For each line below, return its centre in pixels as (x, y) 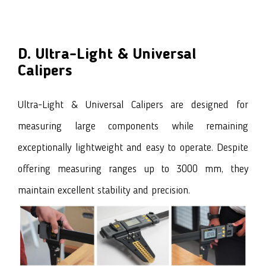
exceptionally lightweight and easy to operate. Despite (133, 148)
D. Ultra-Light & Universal (107, 55)
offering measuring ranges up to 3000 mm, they (133, 170)
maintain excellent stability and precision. (104, 191)
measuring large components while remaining (133, 127)
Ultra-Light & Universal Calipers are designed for (133, 105)
